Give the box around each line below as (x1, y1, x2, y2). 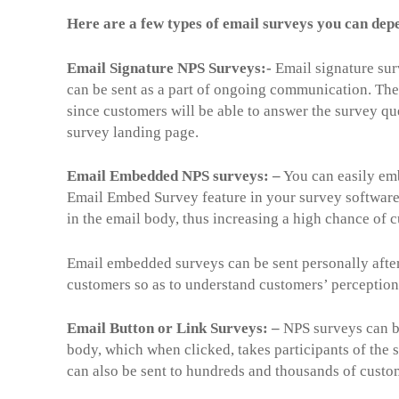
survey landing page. (67, 123, 206, 141)
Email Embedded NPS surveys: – (67, 167, 281, 184)
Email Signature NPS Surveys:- (67, 59, 272, 77)
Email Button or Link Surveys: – (67, 320, 280, 337)
